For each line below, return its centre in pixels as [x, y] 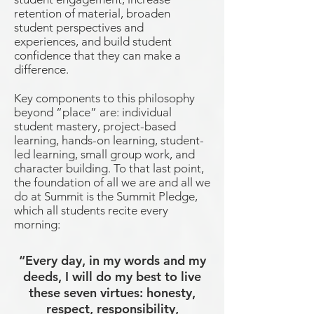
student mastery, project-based [95, 126]
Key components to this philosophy [104, 98]
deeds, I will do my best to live [112, 277]
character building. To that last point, [109, 168]
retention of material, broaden [92, 13]
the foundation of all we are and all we [112, 182]
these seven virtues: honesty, [112, 293]
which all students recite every [91, 210]
